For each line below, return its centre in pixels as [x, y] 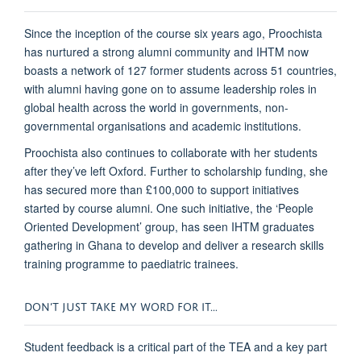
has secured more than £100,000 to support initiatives [162, 189]
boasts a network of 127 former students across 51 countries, [180, 70]
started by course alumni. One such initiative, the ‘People [169, 207]
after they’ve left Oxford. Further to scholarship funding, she [176, 170]
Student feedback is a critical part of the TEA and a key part [176, 346]
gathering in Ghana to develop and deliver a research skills [174, 245]
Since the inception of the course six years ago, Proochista [173, 33]
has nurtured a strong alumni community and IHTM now [166, 51]
